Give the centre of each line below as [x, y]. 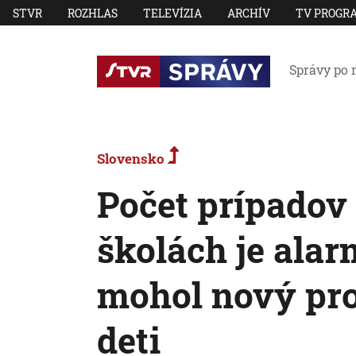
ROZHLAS [93, 13]
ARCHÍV [249, 13]
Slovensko [132, 159]
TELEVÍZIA [172, 13]
